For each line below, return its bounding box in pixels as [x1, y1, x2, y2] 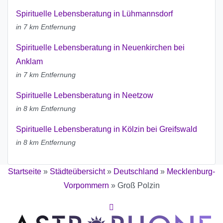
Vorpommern [63, 181, 109, 190]
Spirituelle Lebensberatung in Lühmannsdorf [16, 9, 173, 18]
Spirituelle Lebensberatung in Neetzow [16, 91, 153, 100]
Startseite [8, 167, 41, 176]
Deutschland [113, 167, 158, 176]
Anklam [16, 57, 43, 66]
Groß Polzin [117, 181, 160, 190]
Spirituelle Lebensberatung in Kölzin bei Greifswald [16, 125, 197, 134]
